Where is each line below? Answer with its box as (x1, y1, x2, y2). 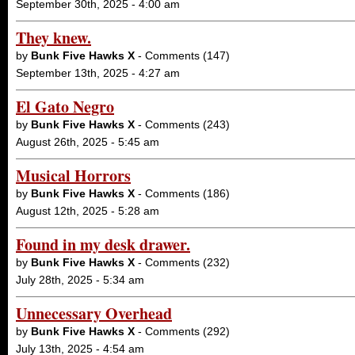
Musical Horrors (16, 164, 131, 187)
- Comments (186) (135, 187, 230, 200)
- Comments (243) (135, 118, 230, 131)
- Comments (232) (135, 256, 230, 269)
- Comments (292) (135, 325, 230, 338)
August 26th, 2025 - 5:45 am (16, 136, 159, 148)
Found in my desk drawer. (16, 233, 190, 256)
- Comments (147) (135, 49, 230, 62)
